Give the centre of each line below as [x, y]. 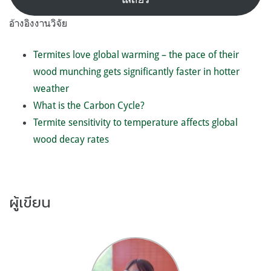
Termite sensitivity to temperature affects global [135, 122]
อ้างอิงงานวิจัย [38, 23]
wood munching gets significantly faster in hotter [136, 71]
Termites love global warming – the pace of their [136, 54]
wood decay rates [71, 139]
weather [52, 88]
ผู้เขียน [30, 202]
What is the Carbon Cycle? [89, 105]
